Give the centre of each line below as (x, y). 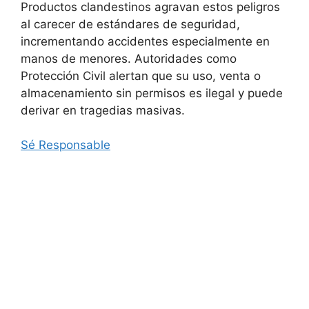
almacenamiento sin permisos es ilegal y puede (152, 93)
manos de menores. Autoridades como (129, 58)
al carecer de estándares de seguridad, (130, 24)
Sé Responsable (66, 145)
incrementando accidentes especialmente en (145, 41)
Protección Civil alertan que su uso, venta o (141, 76)
